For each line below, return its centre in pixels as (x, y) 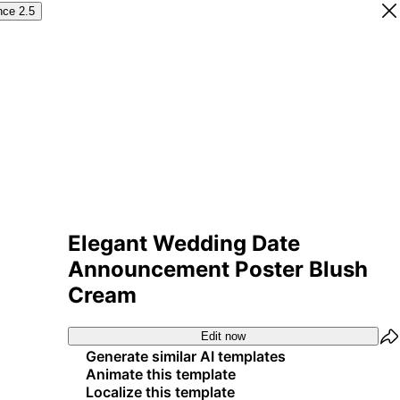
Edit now (223, 337)
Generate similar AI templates (186, 356)
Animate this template (161, 374)
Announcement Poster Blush (218, 269)
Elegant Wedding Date (184, 243)
